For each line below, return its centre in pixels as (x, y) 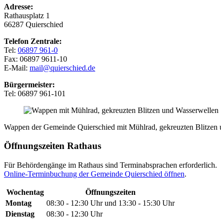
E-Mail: (17, 68)
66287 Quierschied (34, 24)
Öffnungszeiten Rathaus (53, 146)
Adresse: (18, 6)
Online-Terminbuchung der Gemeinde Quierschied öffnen (94, 174)
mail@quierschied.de (62, 68)
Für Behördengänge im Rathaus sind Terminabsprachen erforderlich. (110, 165)
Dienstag (20, 214)
